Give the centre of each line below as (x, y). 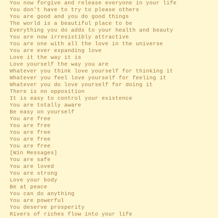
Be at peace (28, 187)
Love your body (34, 180)
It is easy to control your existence (71, 98)
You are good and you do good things (69, 17)
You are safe (30, 160)
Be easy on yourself (42, 112)
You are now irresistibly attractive (69, 37)
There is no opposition (47, 91)
